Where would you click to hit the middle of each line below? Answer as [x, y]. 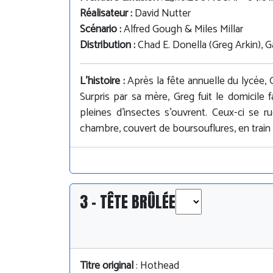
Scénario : [102, 29]
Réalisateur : [107, 13]
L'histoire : [104, 81]
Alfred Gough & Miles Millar [183, 29]
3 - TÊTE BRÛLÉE [128, 201]
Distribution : [109, 45]
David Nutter [163, 13]
